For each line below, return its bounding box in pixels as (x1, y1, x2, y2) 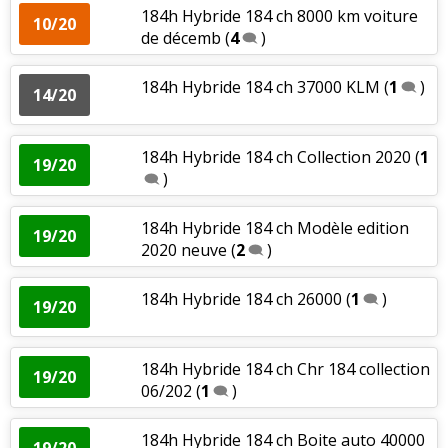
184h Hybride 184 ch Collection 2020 (140, 145, 411, 168)
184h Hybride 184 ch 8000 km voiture (140, 4, 418, 27)
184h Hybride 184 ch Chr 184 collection (140, 357, 430, 380)
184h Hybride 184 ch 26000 (140, 287, 342, 310)
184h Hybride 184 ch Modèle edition (140, 216, 409, 239)
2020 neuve (140, 238, 227, 261)
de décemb (140, 26, 221, 49)
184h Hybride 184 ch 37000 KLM (140, 75, 384, 98)
